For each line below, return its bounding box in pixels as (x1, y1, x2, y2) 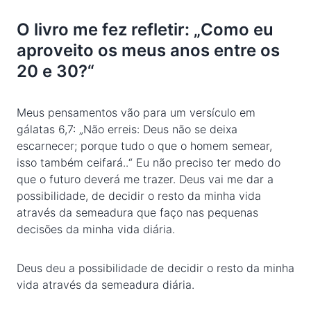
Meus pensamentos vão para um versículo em (17, 106, 255, 119)
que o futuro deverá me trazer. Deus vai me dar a (17, 172, 274, 186)
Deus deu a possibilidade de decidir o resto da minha (17, 261, 294, 275)
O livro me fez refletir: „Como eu (17, 19, 274, 40)
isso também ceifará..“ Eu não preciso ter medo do (17, 155, 280, 169)
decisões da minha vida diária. (17, 222, 175, 236)
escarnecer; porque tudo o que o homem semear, (17, 139, 272, 153)
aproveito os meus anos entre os (17, 40, 280, 60)
